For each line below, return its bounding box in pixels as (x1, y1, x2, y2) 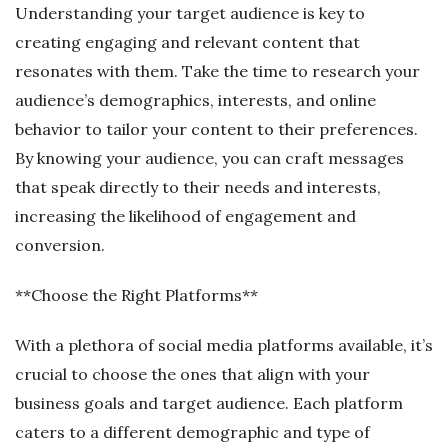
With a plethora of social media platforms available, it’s (15, 334, 433, 355)
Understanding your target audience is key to (15, 2, 365, 23)
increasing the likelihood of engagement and (15, 205, 356, 226)
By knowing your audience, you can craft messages (15, 147, 404, 168)
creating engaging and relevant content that (15, 31, 360, 52)
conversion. (15, 234, 105, 255)
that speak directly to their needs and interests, (15, 176, 381, 197)
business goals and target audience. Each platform (15, 392, 403, 413)
